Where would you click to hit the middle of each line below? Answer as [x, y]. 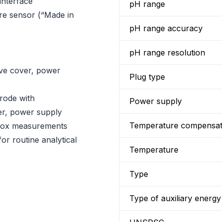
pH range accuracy [166, 28]
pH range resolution [167, 53]
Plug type [147, 77]
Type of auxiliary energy [175, 198]
